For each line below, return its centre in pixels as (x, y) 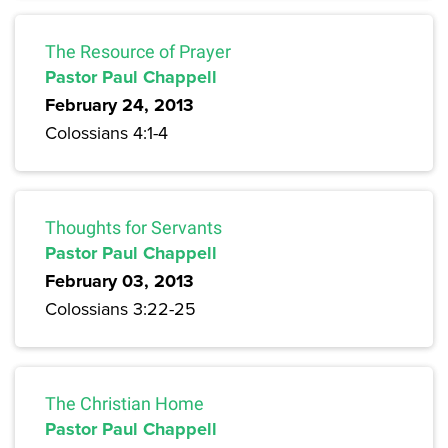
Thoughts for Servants (133, 228)
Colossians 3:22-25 (120, 309)
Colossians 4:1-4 (106, 133)
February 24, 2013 (119, 105)
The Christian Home (124, 404)
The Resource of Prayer (138, 52)
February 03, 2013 (119, 281)
